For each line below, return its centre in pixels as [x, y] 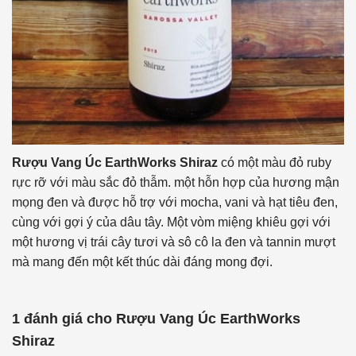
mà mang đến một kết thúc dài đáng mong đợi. [142, 261]
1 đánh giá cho [64, 318]
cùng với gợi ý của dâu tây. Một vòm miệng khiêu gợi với [171, 222]
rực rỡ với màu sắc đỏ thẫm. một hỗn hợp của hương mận [176, 182]
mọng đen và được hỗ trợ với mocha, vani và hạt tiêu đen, [175, 202]
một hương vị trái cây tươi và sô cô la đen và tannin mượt [174, 242]
